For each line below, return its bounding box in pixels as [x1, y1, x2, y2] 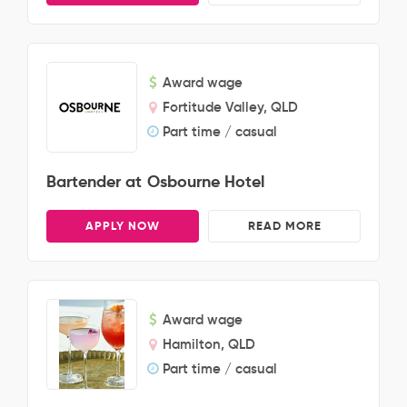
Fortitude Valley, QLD [163, 98, 298, 115]
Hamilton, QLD [163, 335, 255, 352]
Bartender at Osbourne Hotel [46, 171, 264, 192]
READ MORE [247, 218, 322, 233]
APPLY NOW [85, 218, 160, 233]
